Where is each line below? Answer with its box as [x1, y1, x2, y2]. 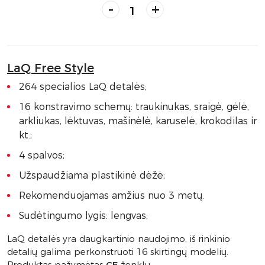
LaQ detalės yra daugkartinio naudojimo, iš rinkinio [7, 233, 230, 244]
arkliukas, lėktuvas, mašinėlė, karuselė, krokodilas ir [19, 115, 257, 127]
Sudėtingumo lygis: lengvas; [19, 210, 148, 221]
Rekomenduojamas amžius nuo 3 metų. [19, 190, 204, 201]
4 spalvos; [19, 150, 64, 161]
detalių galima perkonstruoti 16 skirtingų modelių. [7, 246, 228, 257]
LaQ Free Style [7, 61, 94, 75]
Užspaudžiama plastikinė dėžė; [19, 170, 165, 181]
